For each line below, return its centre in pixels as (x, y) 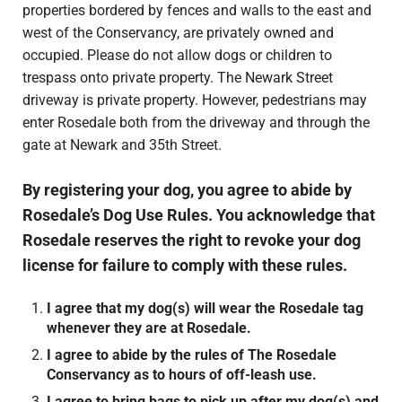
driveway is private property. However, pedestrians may (194, 100)
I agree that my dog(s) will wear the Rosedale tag (205, 309)
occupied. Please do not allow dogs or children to (177, 56)
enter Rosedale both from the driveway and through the (196, 123)
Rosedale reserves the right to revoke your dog (191, 240)
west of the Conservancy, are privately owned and (178, 33)
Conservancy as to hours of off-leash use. (182, 375)
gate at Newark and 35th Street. (122, 145)
